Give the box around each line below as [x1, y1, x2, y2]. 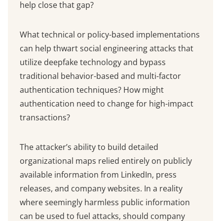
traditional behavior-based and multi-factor [20, 71, 181, 82]
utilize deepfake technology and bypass [20, 57, 166, 68]
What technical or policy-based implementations [20, 29, 200, 40]
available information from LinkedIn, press [20, 169, 177, 181]
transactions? [20, 112, 72, 123]
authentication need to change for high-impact [20, 98, 193, 110]
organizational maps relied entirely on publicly [20, 155, 192, 167]
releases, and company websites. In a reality [20, 183, 183, 194]
